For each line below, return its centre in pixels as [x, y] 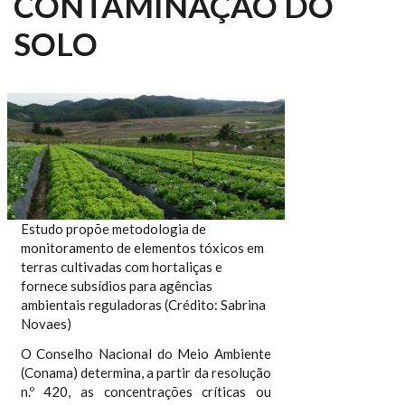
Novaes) [46, 323]
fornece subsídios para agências [116, 285]
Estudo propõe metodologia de [113, 228]
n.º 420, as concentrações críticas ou [146, 391]
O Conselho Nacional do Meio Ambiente [146, 353]
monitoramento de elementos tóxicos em [142, 247]
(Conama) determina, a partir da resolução [146, 372]
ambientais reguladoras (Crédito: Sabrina [143, 304]
